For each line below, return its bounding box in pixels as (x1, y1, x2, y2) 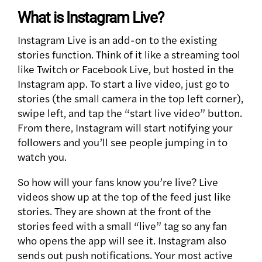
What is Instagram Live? (18, 9, 164, 27)
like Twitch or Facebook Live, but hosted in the (18, 61, 234, 77)
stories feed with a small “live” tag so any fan (18, 218, 227, 233)
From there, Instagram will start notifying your (18, 120, 233, 135)
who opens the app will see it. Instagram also (18, 233, 226, 248)
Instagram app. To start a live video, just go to (18, 76, 229, 91)
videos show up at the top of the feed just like (18, 189, 231, 204)
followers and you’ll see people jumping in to (18, 135, 227, 150)
